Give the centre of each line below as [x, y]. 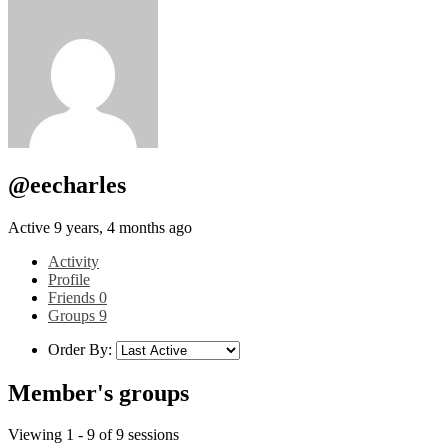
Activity [73, 261]
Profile [69, 279]
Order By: [80, 349]
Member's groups [98, 392]
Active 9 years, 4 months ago [100, 227]
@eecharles [67, 184]
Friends [73, 297]
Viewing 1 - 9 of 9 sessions [93, 435]
